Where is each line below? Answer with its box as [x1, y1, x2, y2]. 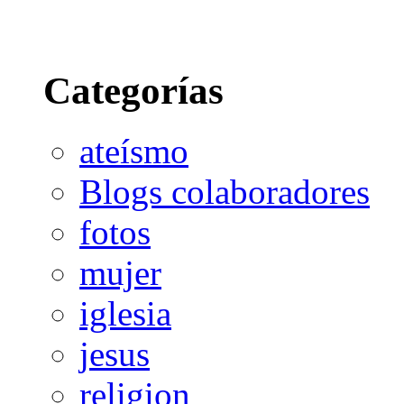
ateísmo [79, 132, 188, 171]
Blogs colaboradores [79, 172, 370, 212]
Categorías [43, 69, 224, 113]
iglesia [79, 294, 171, 334]
